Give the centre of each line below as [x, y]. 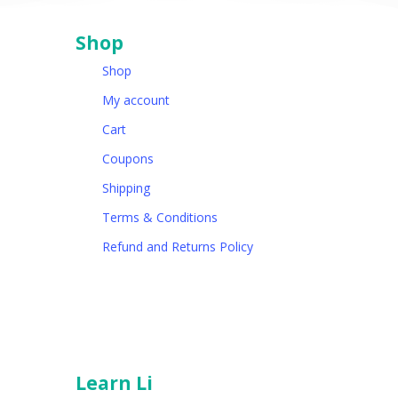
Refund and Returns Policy [178, 247]
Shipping [126, 188]
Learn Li [114, 383]
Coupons [128, 159]
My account [136, 100]
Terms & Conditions [160, 218]
